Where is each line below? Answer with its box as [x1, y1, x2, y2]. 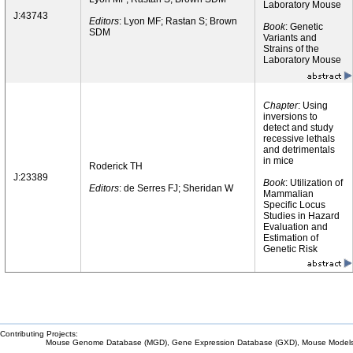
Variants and [263, 32, 317, 43]
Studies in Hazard [263, 210, 340, 221]
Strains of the [263, 43, 319, 54]
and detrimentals [263, 144, 335, 155]
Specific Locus [263, 199, 325, 210]
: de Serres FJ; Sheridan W [119, 183, 233, 194]
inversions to [263, 111, 318, 122]
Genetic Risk [263, 243, 318, 255]
